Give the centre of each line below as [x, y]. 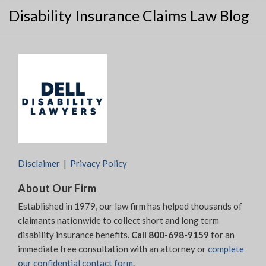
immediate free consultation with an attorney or [113, 248]
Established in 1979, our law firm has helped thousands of [130, 206]
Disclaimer [39, 164]
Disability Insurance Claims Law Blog [129, 16]
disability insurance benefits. [75, 234]
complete [226, 248]
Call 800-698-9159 [170, 234]
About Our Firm [57, 189]
